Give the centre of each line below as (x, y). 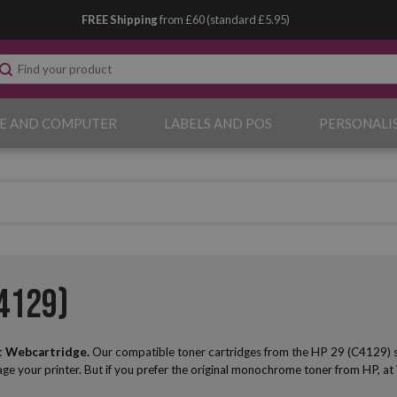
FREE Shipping (121, 19)
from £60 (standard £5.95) (225, 19)
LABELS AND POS (218, 123)
